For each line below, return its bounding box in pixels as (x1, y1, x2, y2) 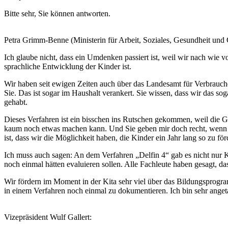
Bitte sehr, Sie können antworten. (4, 9, 110, 18)
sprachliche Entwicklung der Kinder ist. (4, 62, 131, 71)
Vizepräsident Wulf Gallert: (4, 213, 94, 221)
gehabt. (4, 98, 27, 106)
